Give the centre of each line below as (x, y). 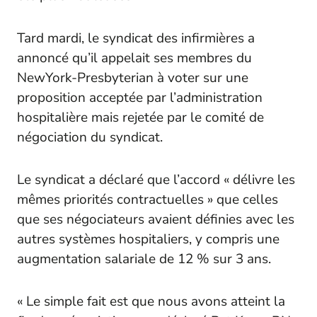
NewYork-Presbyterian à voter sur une (133, 77)
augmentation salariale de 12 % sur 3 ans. (144, 259)
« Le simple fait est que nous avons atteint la (151, 301)
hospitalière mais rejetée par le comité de (140, 117)
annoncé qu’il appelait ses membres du (134, 58)
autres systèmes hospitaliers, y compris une (148, 239)
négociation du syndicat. (90, 137)
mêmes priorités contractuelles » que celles (148, 199)
